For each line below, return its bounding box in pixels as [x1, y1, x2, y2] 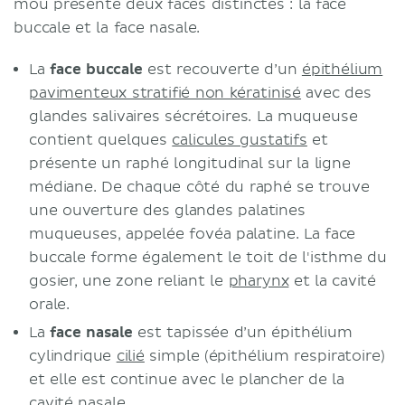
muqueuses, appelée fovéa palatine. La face [29, 225, 356, 243]
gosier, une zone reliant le [29, 272, 229, 290]
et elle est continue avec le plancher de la [29, 371, 344, 389]
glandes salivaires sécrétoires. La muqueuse [29, 108, 358, 126]
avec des [301, 84, 372, 102]
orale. [29, 296, 71, 314]
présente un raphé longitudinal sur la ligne [29, 155, 351, 173]
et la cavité [288, 272, 377, 290]
